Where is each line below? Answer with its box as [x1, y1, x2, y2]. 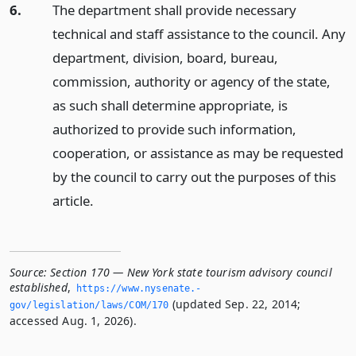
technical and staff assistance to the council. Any [52, 24, 346, 43]
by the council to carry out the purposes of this [52, 167, 336, 186]
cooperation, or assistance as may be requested [52, 143, 343, 162]
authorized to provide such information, [52, 119, 296, 138]
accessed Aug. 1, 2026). [10, 312, 137, 328]
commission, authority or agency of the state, [52, 72, 331, 91]
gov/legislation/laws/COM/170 [10, 299, 169, 311]
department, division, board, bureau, [52, 48, 278, 67]
